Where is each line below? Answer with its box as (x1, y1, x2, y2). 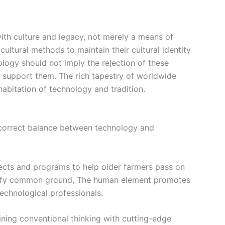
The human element (77, 174, 154, 185)
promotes (154, 174, 190, 185)
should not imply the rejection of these (22, 57, 169, 68)
